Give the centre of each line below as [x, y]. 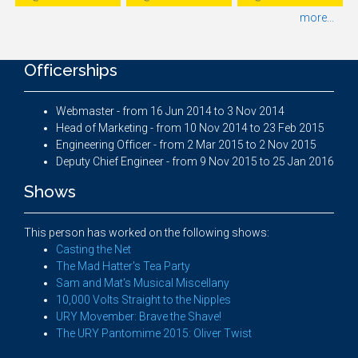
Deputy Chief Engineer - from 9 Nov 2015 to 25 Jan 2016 [195, 161]
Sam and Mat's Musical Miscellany [143, 282]
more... [317, 17]
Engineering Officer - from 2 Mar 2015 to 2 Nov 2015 [186, 144]
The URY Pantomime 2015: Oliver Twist [154, 333]
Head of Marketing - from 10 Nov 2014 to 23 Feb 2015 [190, 127]
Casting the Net [93, 249]
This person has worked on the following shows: [147, 232]
